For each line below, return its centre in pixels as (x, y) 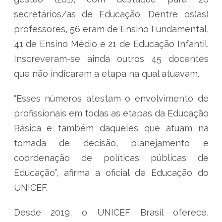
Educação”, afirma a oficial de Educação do (111, 173)
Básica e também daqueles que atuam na (111, 128)
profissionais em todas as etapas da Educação (111, 113)
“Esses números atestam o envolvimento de (111, 98)
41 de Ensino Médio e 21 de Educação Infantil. (111, 44)
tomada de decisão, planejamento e (111, 143)
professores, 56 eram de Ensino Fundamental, (111, 29)
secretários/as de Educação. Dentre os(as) (111, 14)
